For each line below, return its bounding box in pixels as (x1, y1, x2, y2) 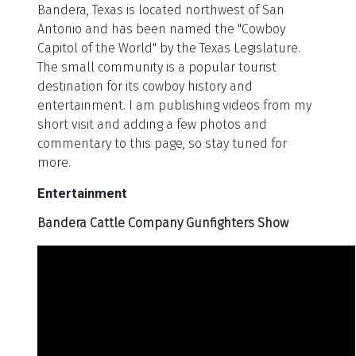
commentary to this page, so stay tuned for (37, 136, 287, 152)
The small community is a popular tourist (37, 60, 277, 75)
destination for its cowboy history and (37, 79, 253, 95)
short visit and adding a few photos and (37, 117, 267, 133)
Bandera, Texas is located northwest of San (37, 2, 284, 18)
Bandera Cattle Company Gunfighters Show (37, 215, 288, 231)
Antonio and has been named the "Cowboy (37, 21, 285, 37)
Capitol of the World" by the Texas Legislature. (37, 41, 300, 56)
